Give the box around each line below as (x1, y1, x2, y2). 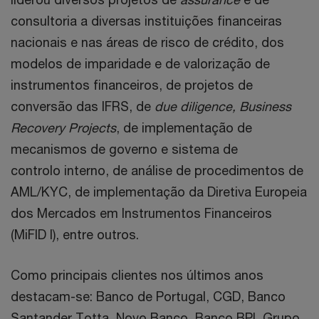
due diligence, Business (151, 98, 291, 114)
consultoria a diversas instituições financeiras (11, 13, 282, 28)
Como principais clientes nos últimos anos (11, 267, 263, 283)
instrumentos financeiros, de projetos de (11, 77, 253, 93)
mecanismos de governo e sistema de (11, 141, 238, 157)
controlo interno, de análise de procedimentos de (11, 162, 303, 178)
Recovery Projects (11, 120, 116, 135)
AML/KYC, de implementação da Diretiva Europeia (11, 184, 307, 199)
